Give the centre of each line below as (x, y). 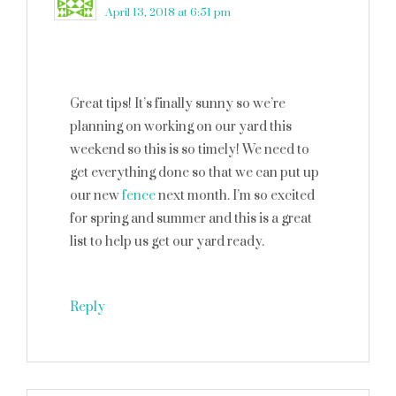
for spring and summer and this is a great (191, 219)
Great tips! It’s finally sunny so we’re (178, 104)
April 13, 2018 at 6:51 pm (168, 12)
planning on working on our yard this (181, 127)
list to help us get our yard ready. (167, 242)
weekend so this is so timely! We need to (190, 150)
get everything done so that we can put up (194, 173)
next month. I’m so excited (235, 196)
